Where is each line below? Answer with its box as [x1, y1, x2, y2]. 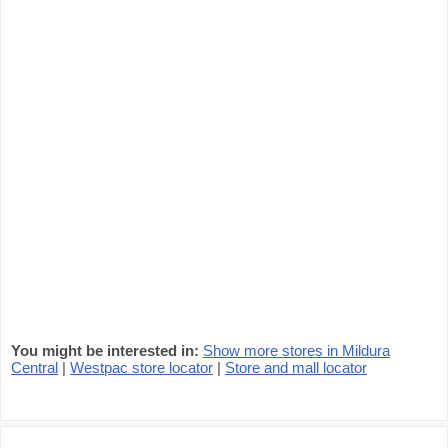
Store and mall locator [225, 359, 367, 376]
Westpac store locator [70, 359, 213, 376]
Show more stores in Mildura [203, 342, 390, 359]
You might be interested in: [11, 342, 199, 359]
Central [11, 359, 58, 376]
